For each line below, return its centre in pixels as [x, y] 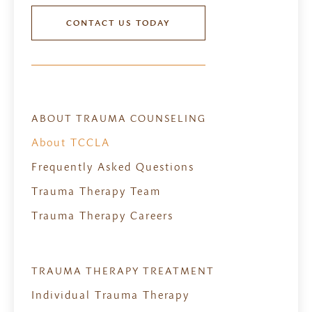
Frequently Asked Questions [113, 167]
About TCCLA [71, 142]
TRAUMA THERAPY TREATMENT [123, 271]
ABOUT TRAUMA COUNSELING [119, 118]
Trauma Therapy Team [96, 191]
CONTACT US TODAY [118, 23]
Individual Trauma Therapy [110, 295]
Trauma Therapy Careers [102, 216]
